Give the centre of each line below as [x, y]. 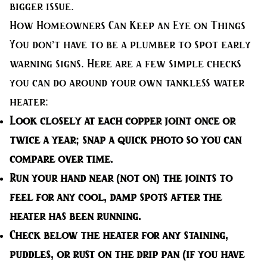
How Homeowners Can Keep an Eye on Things [128, 26]
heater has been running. [75, 217]
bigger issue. [42, 7]
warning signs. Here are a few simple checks [125, 64]
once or [213, 121]
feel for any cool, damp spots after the [116, 198]
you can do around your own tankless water [127, 83]
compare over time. [61, 159]
